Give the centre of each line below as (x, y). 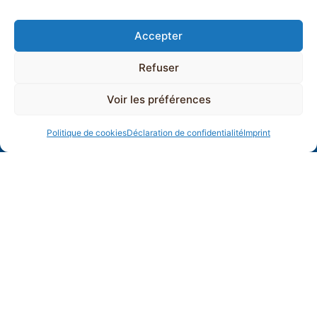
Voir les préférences (158, 99)
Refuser (158, 67)
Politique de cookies (87, 133)
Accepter (158, 35)
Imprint (257, 133)
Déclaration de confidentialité (185, 133)
